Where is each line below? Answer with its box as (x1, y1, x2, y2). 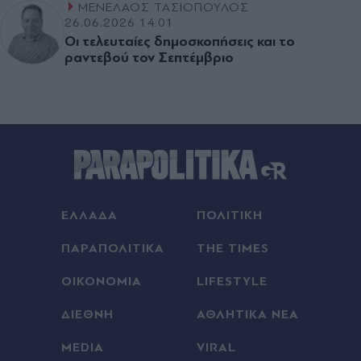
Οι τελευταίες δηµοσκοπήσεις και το (64, 32, 295, 50)
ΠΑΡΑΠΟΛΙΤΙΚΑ (61, 241, 164, 256)
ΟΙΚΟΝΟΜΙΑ (61, 274, 143, 289)
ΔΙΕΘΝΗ (61, 307, 114, 322)
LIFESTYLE (197, 274, 268, 289)
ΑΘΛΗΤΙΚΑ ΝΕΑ (197, 307, 299, 322)
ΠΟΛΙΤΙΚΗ (197, 208, 263, 223)
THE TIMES (197, 241, 269, 256)
